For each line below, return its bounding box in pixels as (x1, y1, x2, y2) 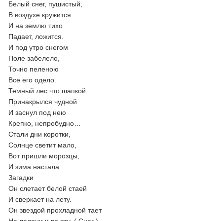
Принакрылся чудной (8, 98, 77, 106)
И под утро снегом (8, 43, 69, 51)
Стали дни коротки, (8, 130, 71, 138)
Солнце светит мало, (8, 141, 77, 149)
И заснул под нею (8, 109, 67, 116)
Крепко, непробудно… (8, 119, 81, 127)
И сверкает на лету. (8, 195, 72, 203)
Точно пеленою (8, 65, 59, 73)
